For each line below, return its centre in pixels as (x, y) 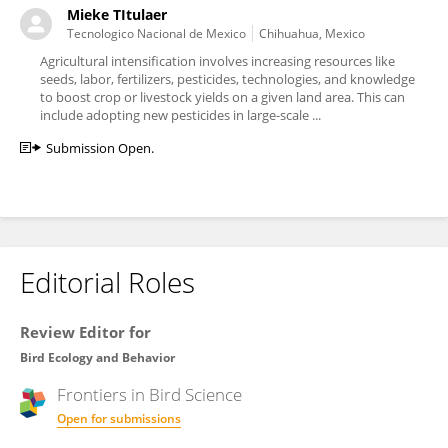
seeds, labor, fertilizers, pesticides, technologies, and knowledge (227, 79)
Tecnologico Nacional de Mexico (156, 33)
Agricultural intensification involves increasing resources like (217, 61)
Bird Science (195, 394)
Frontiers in (103, 394)
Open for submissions (119, 418)
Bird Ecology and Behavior (97, 357)
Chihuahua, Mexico (312, 33)
